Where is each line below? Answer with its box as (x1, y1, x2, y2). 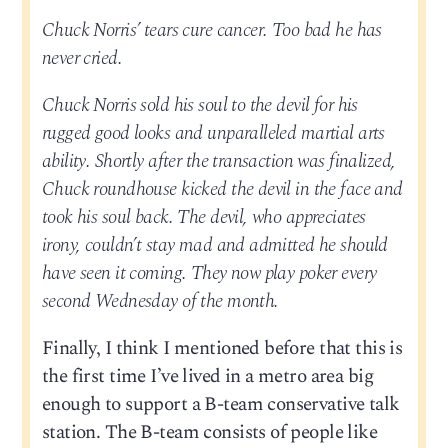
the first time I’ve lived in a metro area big (41, 362, 373, 392)
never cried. (41, 44, 122, 74)
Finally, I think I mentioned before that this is (41, 334, 403, 364)
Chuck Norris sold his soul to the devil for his (41, 91, 358, 121)
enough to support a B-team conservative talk (41, 390, 400, 420)
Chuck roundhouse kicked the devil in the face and (41, 175, 403, 205)
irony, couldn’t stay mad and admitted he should (41, 231, 388, 261)
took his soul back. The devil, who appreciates (41, 203, 366, 233)
